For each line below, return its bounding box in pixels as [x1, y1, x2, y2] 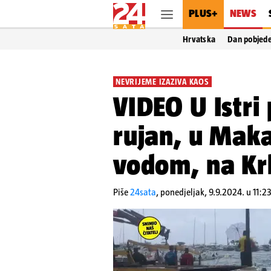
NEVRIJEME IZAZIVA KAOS [116, 77, 209, 87]
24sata [130, 187, 156, 197]
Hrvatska [183, 34, 216, 44]
